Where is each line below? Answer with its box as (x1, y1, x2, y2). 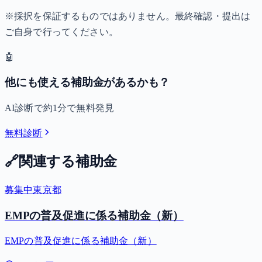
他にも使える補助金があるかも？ (5, 76, 170, 89)
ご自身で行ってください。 (5, 26, 118, 37)
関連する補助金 (18, 153, 118, 169)
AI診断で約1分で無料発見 (5, 103, 115, 113)
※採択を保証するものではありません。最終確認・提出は (5, 11, 251, 21)
